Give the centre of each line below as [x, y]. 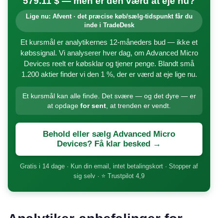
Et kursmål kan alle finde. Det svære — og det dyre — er [109, 96]
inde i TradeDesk [109, 25]
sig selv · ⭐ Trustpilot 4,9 [109, 176]
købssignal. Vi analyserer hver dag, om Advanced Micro [109, 53]
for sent [93, 106]
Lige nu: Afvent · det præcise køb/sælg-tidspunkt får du [109, 17]
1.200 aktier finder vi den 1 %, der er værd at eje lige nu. [109, 74]
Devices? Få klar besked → [109, 144]
